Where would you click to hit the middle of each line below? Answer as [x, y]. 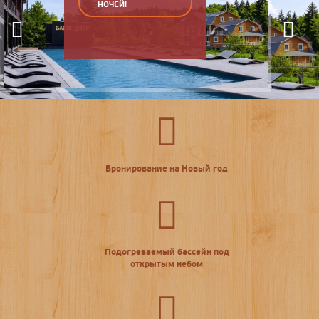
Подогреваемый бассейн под [167, 252]
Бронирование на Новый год [167, 169]
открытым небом [167, 265]
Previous [28, 56]
